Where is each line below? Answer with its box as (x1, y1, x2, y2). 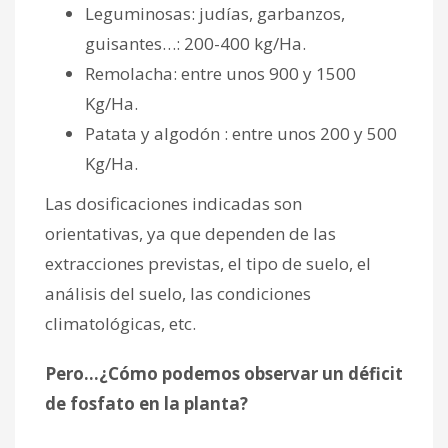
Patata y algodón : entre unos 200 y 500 (85, 121, 397, 145)
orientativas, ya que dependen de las (45, 221, 336, 245)
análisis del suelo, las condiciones (45, 281, 311, 305)
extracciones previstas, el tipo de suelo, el (45, 251, 371, 275)
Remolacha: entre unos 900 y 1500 (85, 61, 356, 85)
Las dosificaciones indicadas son (45, 191, 302, 215)
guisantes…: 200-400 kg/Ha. (85, 31, 306, 55)
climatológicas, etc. (45, 311, 196, 335)
